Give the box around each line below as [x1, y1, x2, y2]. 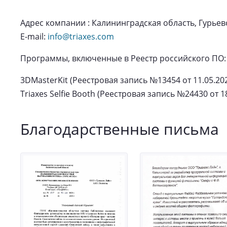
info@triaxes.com [48, 31, 114, 42]
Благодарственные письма [20, 119, 219, 139]
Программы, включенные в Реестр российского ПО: [20, 53, 226, 64]
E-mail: [20, 31, 48, 42]
